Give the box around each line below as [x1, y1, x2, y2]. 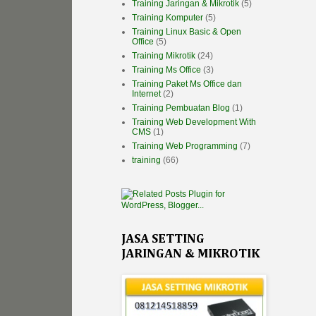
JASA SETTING [121, 233, 205, 246]
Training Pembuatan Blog [132, 103, 230, 114]
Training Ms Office [132, 65, 201, 75]
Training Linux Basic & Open [132, 27, 241, 37]
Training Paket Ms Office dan [132, 79, 242, 90]
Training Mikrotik [132, 51, 195, 61]
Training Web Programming [132, 141, 238, 152]
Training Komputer [132, 13, 203, 23]
